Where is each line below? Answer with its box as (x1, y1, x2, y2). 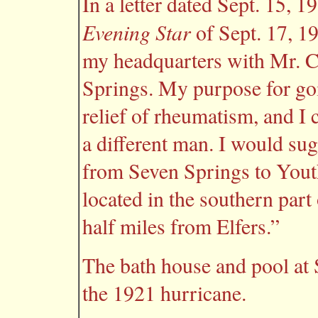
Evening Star (82, 17, 191, 46)
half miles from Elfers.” (82, 212, 280, 240)
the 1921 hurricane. (82, 278, 246, 307)
